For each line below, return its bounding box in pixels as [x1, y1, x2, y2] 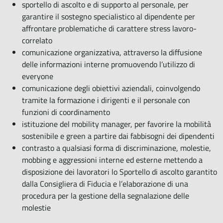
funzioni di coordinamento [22, 106, 110, 118]
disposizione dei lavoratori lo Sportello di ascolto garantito [22, 165, 217, 178]
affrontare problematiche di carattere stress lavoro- [22, 22, 197, 34]
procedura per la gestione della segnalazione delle [22, 189, 189, 202]
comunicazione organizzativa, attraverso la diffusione [22, 46, 202, 58]
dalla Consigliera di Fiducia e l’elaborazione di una [22, 177, 188, 190]
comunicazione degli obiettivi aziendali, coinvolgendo [22, 82, 200, 94]
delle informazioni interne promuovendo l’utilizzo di [22, 58, 195, 70]
